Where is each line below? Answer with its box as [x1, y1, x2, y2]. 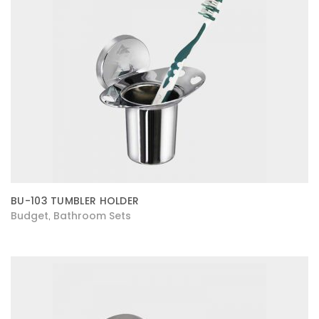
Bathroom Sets [53, 209, 131, 223]
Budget [11, 209, 48, 223]
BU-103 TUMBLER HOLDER [11, 194, 140, 208]
